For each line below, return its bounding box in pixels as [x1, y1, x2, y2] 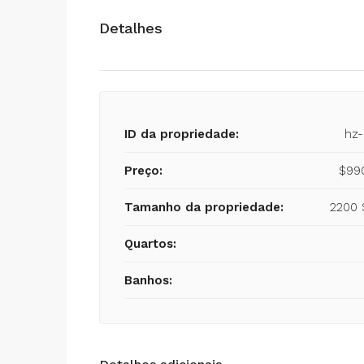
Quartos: [124, 236, 176, 251]
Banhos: [124, 273, 172, 288]
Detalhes [99, 19, 162, 37]
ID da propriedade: [124, 127, 239, 141]
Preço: [124, 163, 162, 178]
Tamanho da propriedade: [124, 200, 284, 214]
